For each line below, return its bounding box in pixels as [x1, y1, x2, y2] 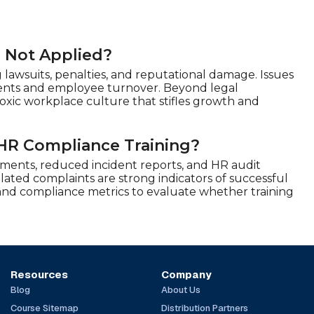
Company [161, 267, 212, 281]
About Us [161, 283, 200, 296]
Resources [11, 267, 69, 281]
